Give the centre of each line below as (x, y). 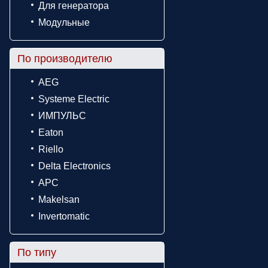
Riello (51, 149)
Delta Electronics (74, 166)
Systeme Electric (74, 99)
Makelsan (59, 200)
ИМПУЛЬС (62, 116)
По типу (37, 252)
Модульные (64, 22)
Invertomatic (64, 216)
